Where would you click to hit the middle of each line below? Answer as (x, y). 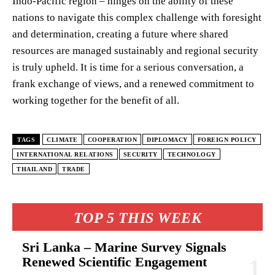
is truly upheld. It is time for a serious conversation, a (128, 67)
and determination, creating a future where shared (120, 34)
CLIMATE (62, 139)
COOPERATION (112, 139)
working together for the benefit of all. (96, 100)
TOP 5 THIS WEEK (137, 218)
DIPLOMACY (167, 139)
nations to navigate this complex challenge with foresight (137, 17)
